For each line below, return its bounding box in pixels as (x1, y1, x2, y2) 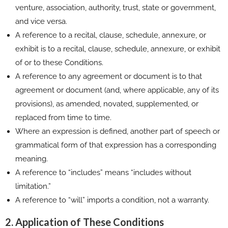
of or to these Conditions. (15, 58, 103, 67)
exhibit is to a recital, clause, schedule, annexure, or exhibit (15, 44, 220, 53)
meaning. (15, 154, 48, 163)
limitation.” (15, 181, 51, 191)
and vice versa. (15, 16, 67, 26)
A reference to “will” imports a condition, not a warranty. (15, 195, 209, 205)
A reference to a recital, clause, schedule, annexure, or (15, 30, 206, 40)
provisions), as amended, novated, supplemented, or (15, 99, 198, 108)
